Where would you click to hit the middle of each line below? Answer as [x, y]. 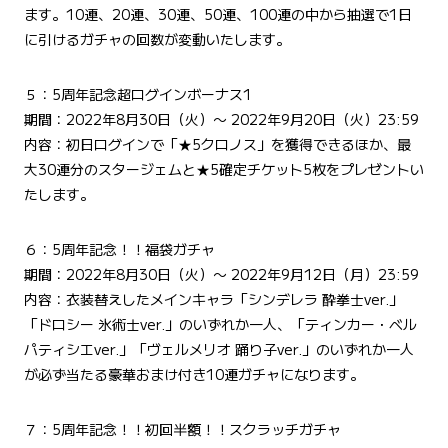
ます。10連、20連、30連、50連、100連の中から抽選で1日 [218, 13]
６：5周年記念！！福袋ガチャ [119, 248]
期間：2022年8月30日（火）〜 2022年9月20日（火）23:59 [221, 118]
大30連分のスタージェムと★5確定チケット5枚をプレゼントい [224, 168]
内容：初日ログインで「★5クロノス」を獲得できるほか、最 [217, 143]
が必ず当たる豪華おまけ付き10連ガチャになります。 [194, 373]
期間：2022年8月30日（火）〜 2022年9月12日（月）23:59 [221, 273]
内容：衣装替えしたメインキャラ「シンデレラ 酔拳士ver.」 [213, 298]
